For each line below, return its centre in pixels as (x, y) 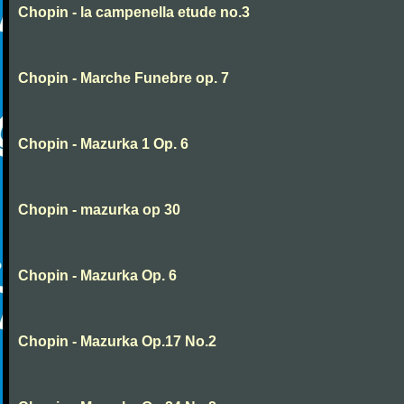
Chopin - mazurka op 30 (99, 210)
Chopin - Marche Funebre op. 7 (124, 78)
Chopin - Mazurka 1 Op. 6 (103, 144)
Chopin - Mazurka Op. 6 (97, 275)
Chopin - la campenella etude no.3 (134, 12)
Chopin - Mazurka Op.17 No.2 (117, 341)
